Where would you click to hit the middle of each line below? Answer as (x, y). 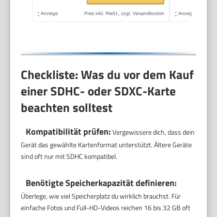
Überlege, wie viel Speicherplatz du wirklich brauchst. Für (101, 196)
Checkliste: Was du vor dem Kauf (108, 74)
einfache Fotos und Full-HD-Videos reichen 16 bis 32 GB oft (106, 208)
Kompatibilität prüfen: (69, 132)
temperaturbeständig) (124, 8)
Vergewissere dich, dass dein (153, 132)
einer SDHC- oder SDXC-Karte (99, 91)
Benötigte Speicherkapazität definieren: (101, 183)
